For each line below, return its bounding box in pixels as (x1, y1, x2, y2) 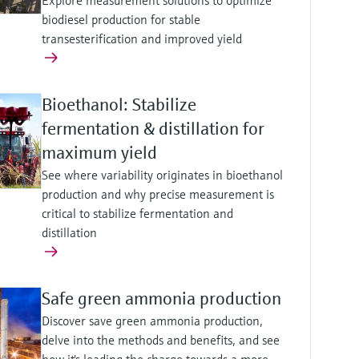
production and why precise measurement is (41, 186, 274, 203)
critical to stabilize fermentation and (41, 205, 233, 222)
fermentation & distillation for (41, 118, 264, 140)
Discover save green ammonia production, (41, 313, 263, 329)
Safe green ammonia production (41, 288, 281, 310)
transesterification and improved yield (41, 30, 242, 47)
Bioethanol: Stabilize (41, 94, 196, 116)
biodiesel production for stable (41, 11, 200, 28)
